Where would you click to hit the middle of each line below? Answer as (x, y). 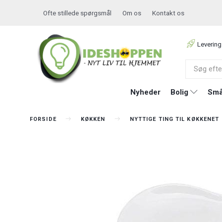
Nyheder (145, 92)
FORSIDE (43, 119)
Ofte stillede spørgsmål (77, 13)
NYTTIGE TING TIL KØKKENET (174, 119)
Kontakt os (168, 13)
